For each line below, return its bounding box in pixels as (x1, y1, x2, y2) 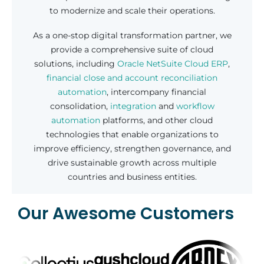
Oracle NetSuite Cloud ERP (117, 58, 228, 69)
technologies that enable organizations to (45, 128, 219, 140)
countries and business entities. (67, 171, 197, 182)
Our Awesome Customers (18, 202, 234, 226)
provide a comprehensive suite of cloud (51, 44, 213, 55)
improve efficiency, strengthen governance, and (33, 143, 231, 154)
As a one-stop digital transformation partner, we (32, 29, 232, 41)
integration (110, 100, 159, 111)
